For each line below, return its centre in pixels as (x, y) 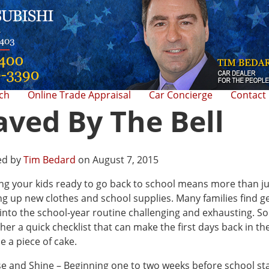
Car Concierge (181, 95)
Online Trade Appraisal (79, 95)
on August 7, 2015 (117, 160)
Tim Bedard (50, 160)
